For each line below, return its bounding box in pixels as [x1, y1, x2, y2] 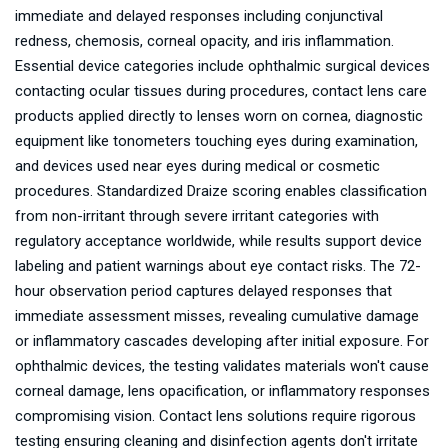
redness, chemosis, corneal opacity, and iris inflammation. [15, 32, 394, 50]
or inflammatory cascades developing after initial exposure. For [15, 332, 429, 350]
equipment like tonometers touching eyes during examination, [15, 132, 418, 150]
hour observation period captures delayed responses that [15, 282, 392, 300]
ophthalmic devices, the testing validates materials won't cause [15, 357, 429, 375]
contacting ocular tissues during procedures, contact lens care [15, 82, 427, 100]
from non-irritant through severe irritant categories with [15, 207, 379, 225]
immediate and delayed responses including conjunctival [15, 7, 383, 25]
